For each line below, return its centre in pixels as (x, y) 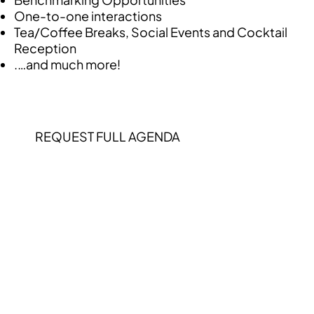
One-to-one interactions (88, 15)
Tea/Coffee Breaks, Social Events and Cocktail (151, 32)
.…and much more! (67, 64)
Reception (45, 48)
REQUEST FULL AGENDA (108, 136)
